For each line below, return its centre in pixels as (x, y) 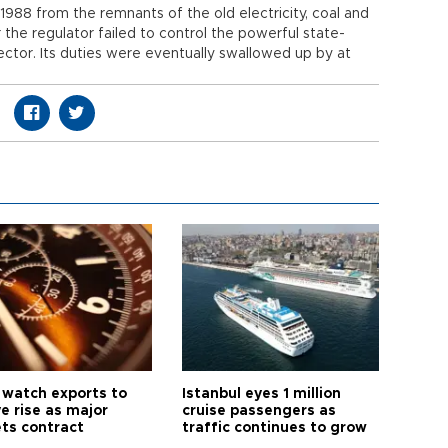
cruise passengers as (259, 411)
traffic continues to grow (275, 428)
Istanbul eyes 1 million (262, 394)
